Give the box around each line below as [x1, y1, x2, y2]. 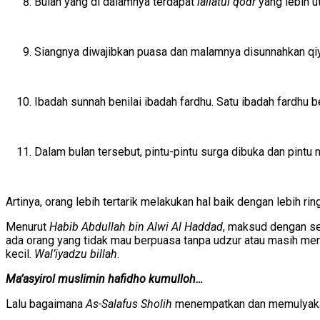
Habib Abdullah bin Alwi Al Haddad [49, 219, 223, 234]
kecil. [6, 246, 34, 261]
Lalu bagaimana [6, 296, 86, 311]
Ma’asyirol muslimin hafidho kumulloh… [6, 271, 203, 286]
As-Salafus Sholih [86, 296, 172, 311]
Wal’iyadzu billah [34, 246, 117, 261]
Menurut [6, 219, 49, 234]
